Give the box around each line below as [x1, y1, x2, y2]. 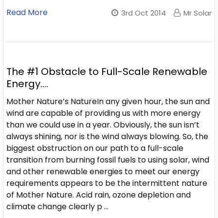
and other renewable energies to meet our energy [6, 166, 200, 177]
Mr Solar [183, 8, 212, 18]
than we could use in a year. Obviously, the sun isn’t [6, 119, 200, 130]
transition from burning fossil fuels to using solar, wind [6, 154, 209, 165]
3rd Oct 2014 [121, 8, 166, 18]
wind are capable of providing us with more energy [6, 108, 200, 119]
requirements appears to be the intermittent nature [6, 178, 207, 189]
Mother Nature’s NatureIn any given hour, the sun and [6, 96, 210, 107]
